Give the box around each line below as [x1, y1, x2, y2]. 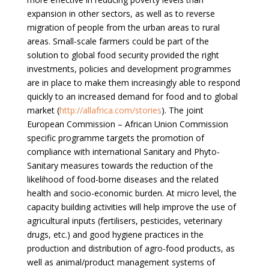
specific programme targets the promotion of [26, 131, 204, 144]
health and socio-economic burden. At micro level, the [26, 187, 237, 199]
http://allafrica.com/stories [59, 104, 162, 116]
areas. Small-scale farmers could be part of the [26, 35, 209, 47]
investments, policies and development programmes [26, 62, 231, 74]
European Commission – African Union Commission [26, 118, 228, 130]
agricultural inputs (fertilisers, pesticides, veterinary [26, 214, 222, 226]
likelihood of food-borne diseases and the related [26, 173, 219, 185]
